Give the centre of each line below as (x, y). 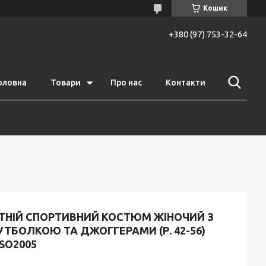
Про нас (126, 82)
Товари (66, 82)
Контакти (186, 82)
